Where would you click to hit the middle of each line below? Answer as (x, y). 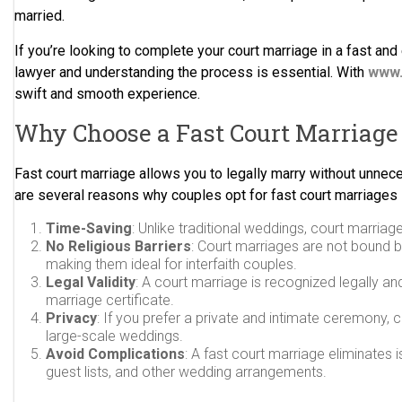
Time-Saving (89, 228)
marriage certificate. (110, 300)
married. (40, 16)
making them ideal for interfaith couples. (172, 264)
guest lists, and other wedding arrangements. (187, 372)
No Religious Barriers (119, 246)
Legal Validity (91, 282)
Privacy (72, 318)
